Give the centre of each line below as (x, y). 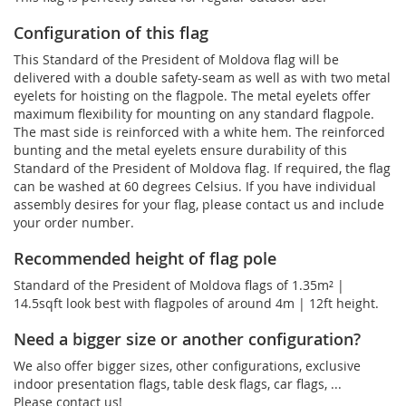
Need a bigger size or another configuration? (187, 338)
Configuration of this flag (111, 32)
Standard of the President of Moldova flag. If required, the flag (202, 168)
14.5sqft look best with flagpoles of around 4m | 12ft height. (196, 303)
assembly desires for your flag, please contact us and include (199, 204)
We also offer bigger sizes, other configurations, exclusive (187, 365)
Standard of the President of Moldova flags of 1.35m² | (179, 285)
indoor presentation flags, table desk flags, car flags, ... (178, 383)
